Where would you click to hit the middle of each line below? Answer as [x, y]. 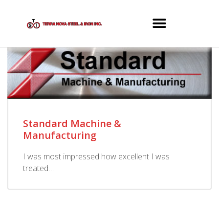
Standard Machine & [72, 123]
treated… [38, 168]
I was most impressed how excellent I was [96, 156]
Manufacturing [60, 135]
